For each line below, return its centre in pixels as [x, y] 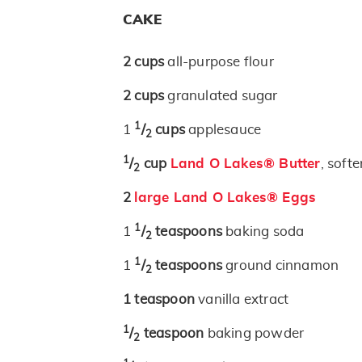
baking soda [265, 232]
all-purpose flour [221, 62]
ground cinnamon [282, 266]
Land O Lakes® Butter [245, 164]
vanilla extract [244, 300]
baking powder [256, 334]
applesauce [225, 130]
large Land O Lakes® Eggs [225, 198]
